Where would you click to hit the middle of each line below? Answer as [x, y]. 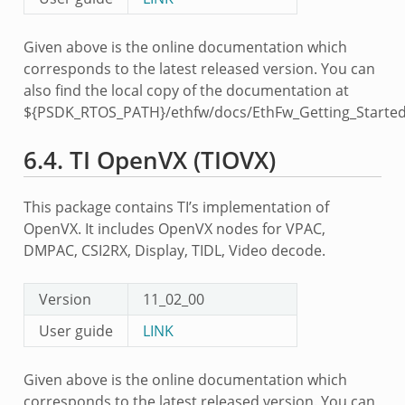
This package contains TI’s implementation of [176, 207]
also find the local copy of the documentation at [186, 91]
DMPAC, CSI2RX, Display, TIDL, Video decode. [174, 251]
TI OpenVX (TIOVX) [172, 161]
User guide [75, 331]
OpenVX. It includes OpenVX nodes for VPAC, [174, 229]
